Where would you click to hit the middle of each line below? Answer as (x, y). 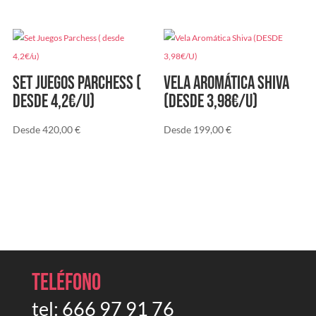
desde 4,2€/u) (53, 102)
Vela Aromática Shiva (227, 84)
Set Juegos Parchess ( (77, 84)
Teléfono (66, 282)
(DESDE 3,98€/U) (211, 102)
